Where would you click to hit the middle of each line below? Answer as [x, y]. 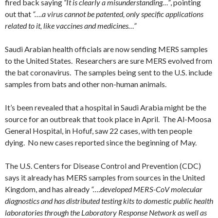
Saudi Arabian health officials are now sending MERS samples [106, 49]
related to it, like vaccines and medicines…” [71, 26]
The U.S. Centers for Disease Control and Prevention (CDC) [103, 166]
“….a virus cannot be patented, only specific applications [118, 14]
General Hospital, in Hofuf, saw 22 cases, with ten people [99, 131]
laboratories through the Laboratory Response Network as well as [106, 212]
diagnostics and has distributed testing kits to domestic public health [109, 201]
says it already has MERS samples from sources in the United [105, 177]
